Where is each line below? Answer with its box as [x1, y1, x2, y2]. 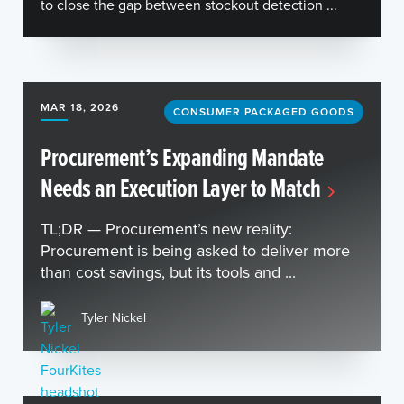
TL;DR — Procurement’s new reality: [41, 217, 292, 240]
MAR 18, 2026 [41, 99, 119, 115]
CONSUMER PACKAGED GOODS [173, 104, 354, 119]
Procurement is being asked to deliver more [41, 239, 350, 262]
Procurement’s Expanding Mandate [41, 139, 324, 175]
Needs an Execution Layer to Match [41, 170, 321, 206]
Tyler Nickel [81, 308, 146, 326]
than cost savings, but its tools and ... [41, 261, 296, 283]
